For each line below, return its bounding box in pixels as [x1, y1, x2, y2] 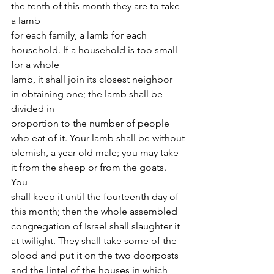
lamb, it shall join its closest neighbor [11, 73, 175, 85]
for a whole [11, 59, 59, 70]
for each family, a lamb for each [11, 29, 149, 41]
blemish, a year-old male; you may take [11, 147, 181, 158]
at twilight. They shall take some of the [11, 235, 177, 246]
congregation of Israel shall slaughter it [11, 220, 182, 232]
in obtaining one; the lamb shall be [11, 88, 165, 100]
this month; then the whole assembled [11, 206, 177, 217]
